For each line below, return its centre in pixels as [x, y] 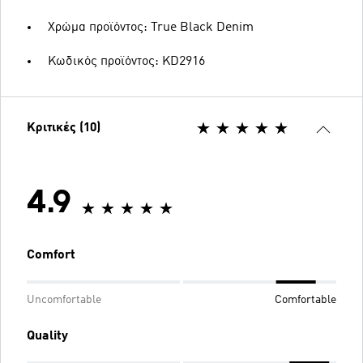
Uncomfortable [64, 300]
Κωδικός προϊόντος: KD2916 [126, 62]
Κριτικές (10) [64, 128]
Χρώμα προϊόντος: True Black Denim [151, 28]
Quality [47, 336]
